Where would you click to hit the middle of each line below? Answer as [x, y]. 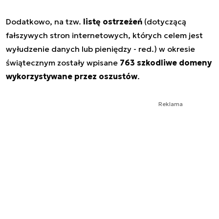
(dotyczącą [164, 21]
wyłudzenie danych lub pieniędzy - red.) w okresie [100, 49]
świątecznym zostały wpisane [63, 62]
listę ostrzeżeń [113, 21]
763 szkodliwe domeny [166, 62]
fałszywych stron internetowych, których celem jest [104, 35]
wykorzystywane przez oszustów [72, 76]
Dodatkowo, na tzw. [44, 21]
